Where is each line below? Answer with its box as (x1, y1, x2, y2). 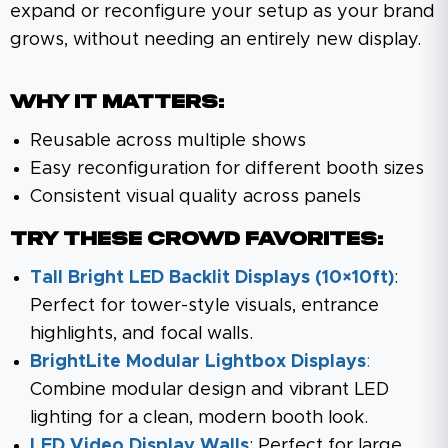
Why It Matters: (10, 93, 224, 112)
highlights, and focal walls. (30, 324, 253, 343)
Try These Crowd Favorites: (10, 230, 383, 249)
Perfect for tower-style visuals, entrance (30, 296, 379, 315)
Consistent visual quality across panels (30, 187, 361, 206)
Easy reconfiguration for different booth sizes (30, 159, 424, 178)
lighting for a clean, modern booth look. (30, 408, 368, 427)
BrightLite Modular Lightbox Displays (30, 352, 366, 371)
